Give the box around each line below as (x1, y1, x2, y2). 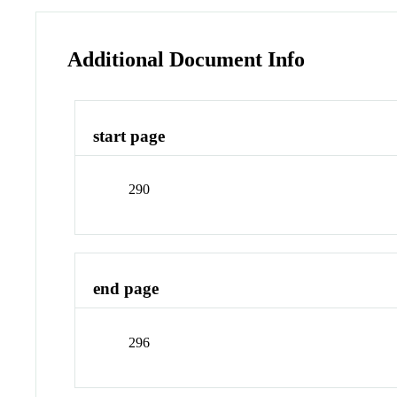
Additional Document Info (67, 47, 306, 71)
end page (93, 279, 160, 299)
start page (93, 126, 166, 145)
